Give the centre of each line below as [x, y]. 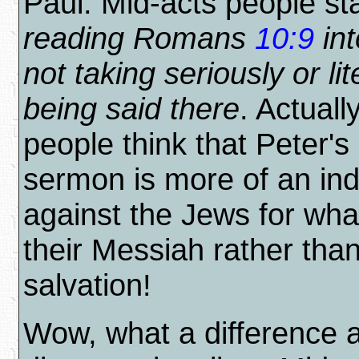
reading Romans [139, 38]
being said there [131, 109]
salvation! [87, 285]
